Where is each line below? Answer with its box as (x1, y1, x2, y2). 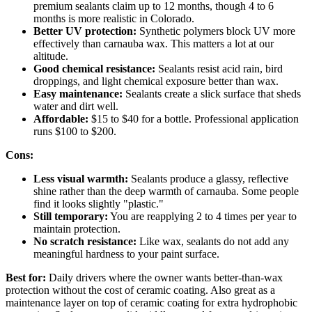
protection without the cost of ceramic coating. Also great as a (6, 284, 275, 297)
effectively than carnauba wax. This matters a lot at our (33, 38, 274, 50)
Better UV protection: (33, 25, 136, 38)
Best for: (6, 272, 46, 284)
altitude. (33, 50, 68, 63)
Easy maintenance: (33, 88, 123, 100)
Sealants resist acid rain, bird (155, 63, 283, 75)
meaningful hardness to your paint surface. (33, 248, 219, 260)
